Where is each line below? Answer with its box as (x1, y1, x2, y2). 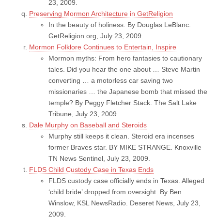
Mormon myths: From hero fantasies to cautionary (48, 54, 202, 62)
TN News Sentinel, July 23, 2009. (48, 154, 150, 162)
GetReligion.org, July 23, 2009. (48, 31, 143, 40)
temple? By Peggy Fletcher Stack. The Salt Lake (48, 98, 197, 107)
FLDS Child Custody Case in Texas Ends (29, 165, 154, 173)
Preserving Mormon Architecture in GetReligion (29, 9, 173, 17)
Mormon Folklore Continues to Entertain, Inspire (29, 43, 176, 51)
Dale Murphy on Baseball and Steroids (29, 121, 147, 129)
